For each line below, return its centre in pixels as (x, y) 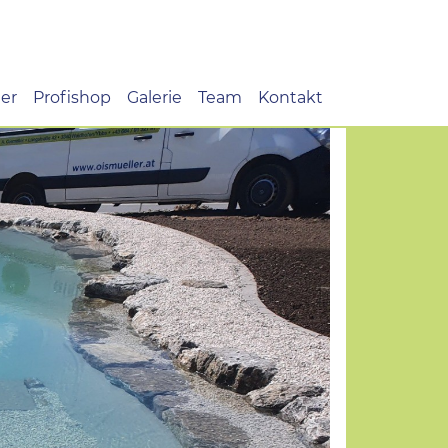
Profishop (72, 97)
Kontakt (290, 97)
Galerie (154, 97)
